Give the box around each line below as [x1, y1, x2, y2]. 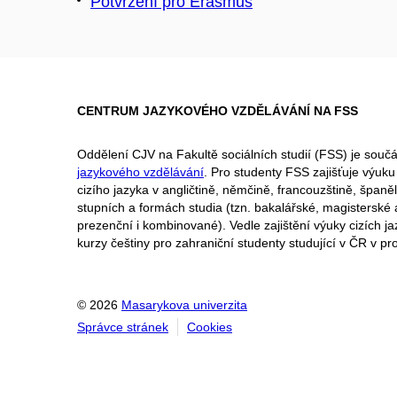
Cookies [187, 319, 232, 334]
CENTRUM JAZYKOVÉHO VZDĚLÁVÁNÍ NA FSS [77, 103, 358, 118]
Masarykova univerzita [121, 297, 247, 312]
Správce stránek [77, 319, 168, 334]
